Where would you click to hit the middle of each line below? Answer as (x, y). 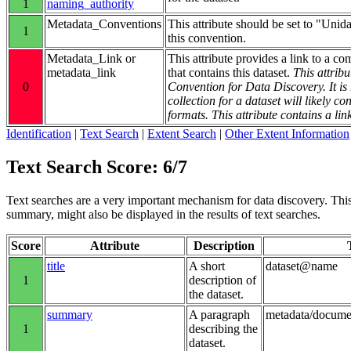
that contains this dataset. (230, 72)
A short (207, 266)
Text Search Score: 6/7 (97, 166)
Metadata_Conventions (104, 24)
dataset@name (302, 266)
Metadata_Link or (91, 58)
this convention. (207, 38)
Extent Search (182, 133)
